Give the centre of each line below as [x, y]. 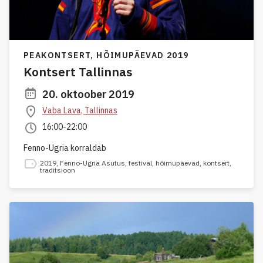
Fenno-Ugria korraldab [65, 148]
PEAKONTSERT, [60, 55]
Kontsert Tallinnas [78, 72]
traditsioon [58, 170]
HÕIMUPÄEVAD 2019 [143, 55]
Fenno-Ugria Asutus [92, 163]
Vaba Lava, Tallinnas [80, 111]
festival [140, 163]
